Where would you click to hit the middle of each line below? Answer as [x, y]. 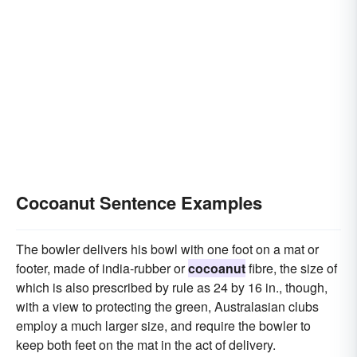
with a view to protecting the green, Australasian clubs [167, 306]
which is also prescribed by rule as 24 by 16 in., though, [172, 287]
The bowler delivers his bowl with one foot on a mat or [167, 249]
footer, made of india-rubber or [102, 268]
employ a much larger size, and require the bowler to [163, 326]
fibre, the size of [291, 268]
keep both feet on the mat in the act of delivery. [146, 345]
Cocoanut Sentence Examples [139, 202]
